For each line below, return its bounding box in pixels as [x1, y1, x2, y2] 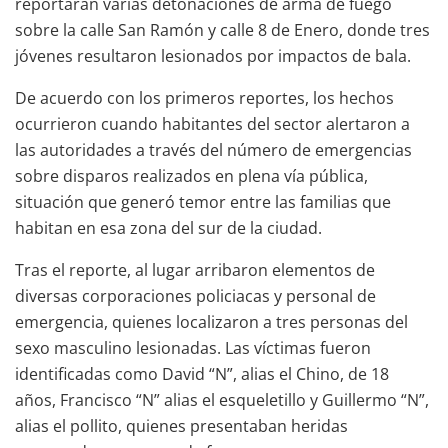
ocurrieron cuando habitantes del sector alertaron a [15, 112, 410, 135]
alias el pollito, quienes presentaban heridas [15, 414, 348, 437]
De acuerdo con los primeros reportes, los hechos [15, 86, 394, 109]
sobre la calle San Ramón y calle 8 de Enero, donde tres [15, 18, 430, 41]
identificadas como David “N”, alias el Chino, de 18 [15, 362, 389, 385]
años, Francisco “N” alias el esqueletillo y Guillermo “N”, [15, 388, 429, 411]
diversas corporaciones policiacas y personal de [15, 284, 376, 307]
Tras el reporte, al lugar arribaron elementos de [15, 258, 375, 281]
